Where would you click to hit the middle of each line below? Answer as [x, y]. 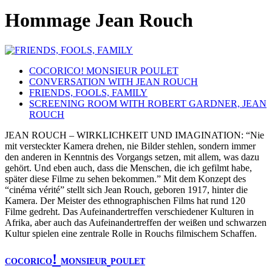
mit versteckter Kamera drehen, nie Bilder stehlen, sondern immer [130, 146]
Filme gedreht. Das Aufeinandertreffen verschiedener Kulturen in [129, 211]
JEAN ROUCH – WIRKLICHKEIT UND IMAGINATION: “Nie [134, 135]
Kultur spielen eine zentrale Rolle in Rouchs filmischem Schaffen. [131, 233]
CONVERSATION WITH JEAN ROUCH [114, 81]
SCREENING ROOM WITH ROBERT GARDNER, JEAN [148, 103]
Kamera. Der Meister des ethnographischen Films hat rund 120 [125, 200]
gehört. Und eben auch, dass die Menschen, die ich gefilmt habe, [128, 168]
